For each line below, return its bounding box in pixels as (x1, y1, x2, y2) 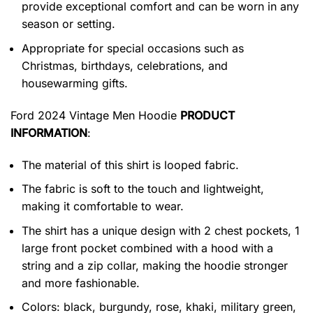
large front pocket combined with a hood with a (22, 240, 273, 255)
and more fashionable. (22, 275, 140, 290)
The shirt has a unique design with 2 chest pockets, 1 (22, 223, 300, 238)
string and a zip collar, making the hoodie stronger (22, 258, 288, 272)
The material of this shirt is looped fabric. (22, 157, 239, 172)
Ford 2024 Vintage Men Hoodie (10, 108, 180, 122)
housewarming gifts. (22, 75, 128, 90)
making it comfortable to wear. (22, 199, 184, 214)
